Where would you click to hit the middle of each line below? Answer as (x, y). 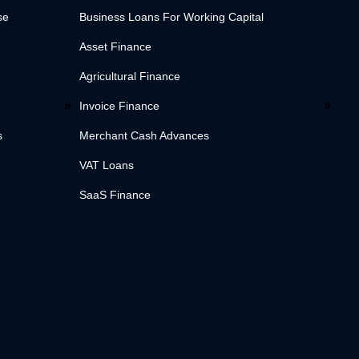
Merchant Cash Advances (145, 136)
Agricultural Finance (130, 77)
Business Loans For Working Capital (172, 17)
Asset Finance (116, 47)
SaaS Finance (115, 195)
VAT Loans (107, 165)
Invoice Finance (120, 106)
